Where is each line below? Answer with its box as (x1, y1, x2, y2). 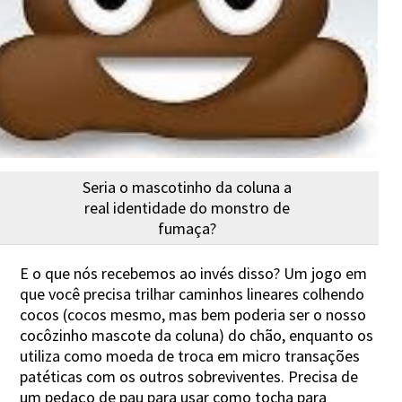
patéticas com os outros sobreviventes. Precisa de (20, 365, 359, 387)
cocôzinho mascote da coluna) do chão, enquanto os (20, 324, 374, 345)
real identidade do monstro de (84, 197, 291, 218)
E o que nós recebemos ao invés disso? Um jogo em (20, 262, 368, 284)
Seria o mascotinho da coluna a (83, 176, 293, 197)
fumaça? (158, 217, 217, 239)
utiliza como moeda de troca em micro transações (20, 345, 361, 366)
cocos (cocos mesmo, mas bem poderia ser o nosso (20, 303, 367, 325)
